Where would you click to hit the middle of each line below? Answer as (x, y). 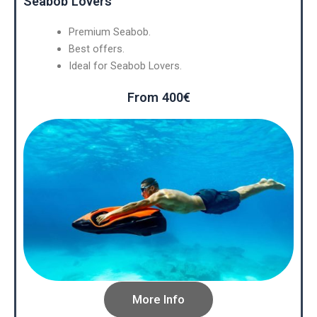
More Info (158, 299)
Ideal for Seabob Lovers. (125, 65)
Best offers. (96, 48)
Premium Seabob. (109, 31)
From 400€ (158, 97)
